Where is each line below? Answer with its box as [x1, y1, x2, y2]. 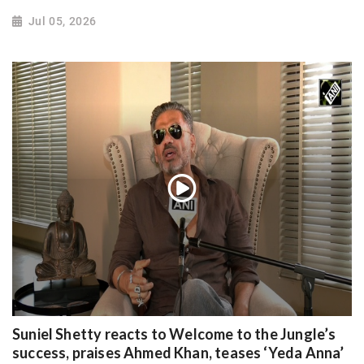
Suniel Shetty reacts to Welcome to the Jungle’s [12, 324, 336, 343]
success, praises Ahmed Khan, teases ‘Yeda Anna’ [12, 343, 344, 362]
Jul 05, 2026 [28, 14, 97, 28]
